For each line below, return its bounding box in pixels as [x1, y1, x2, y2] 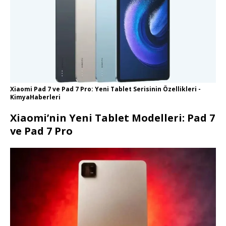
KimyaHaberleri [10, 93, 61, 102]
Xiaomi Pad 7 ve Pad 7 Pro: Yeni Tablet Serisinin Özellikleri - [10, 85, 201, 94]
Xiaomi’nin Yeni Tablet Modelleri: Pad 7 [10, 111, 215, 125]
